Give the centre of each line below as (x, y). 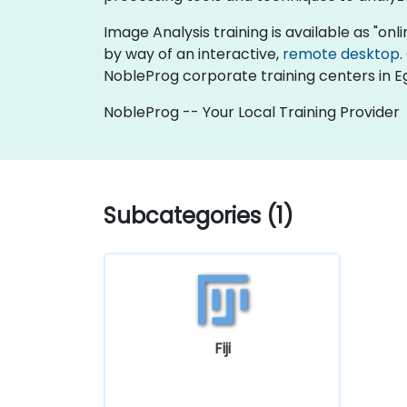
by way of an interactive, (193, 54)
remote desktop (341, 54)
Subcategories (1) (199, 216)
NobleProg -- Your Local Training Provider (252, 112)
